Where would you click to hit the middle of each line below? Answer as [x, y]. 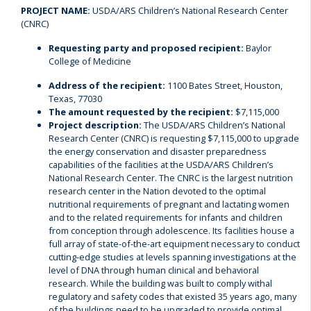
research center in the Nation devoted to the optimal [157, 191]
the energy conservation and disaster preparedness [158, 151]
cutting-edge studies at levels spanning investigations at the [173, 257]
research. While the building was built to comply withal [160, 283]
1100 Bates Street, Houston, [224, 85]
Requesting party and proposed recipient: [146, 48]
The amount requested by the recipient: [142, 112]
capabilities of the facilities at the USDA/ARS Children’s [161, 165]
